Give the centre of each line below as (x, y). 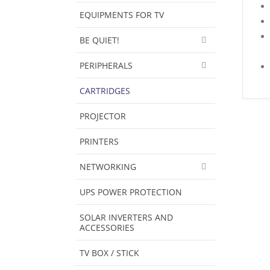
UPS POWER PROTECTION (131, 192)
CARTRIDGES (105, 90)
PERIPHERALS (106, 65)
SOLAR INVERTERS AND (126, 217)
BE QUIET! (99, 40)
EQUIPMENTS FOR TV (122, 14)
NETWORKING (108, 166)
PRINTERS (99, 141)
